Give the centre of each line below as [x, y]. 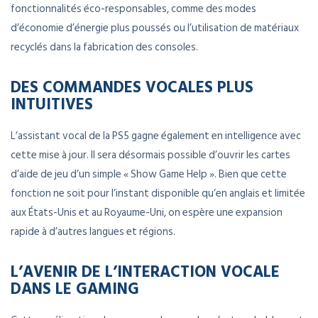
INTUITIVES [52, 104]
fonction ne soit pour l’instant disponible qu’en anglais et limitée [158, 194]
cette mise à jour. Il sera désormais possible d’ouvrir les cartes [150, 155]
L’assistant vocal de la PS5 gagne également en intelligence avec [156, 136]
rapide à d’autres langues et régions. [93, 232]
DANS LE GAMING [75, 288]
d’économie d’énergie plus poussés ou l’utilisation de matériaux [155, 28]
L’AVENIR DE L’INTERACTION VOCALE [145, 271]
